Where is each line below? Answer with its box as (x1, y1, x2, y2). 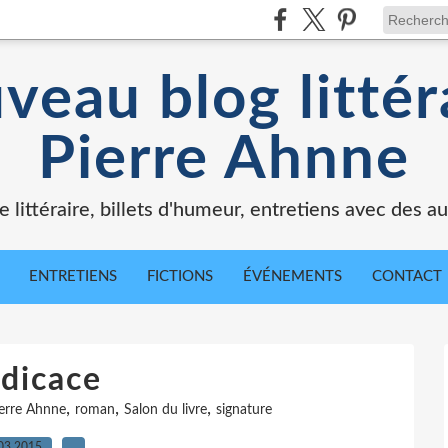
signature (215, 403, 272, 417)
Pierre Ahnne (38, 130, 410, 190)
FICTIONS (147, 269, 213, 284)
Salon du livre (123, 403, 207, 417)
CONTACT (372, 269, 442, 284)
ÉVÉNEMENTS (243, 269, 342, 284)
